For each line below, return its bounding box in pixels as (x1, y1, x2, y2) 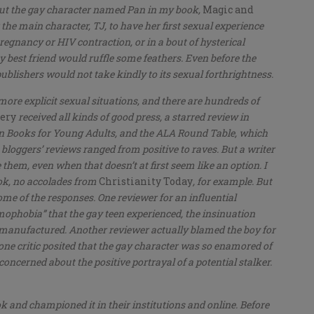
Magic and (203, 3, 254, 17)
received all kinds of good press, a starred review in (18, 110, 249, 124)
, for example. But (193, 175, 272, 189)
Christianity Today (99, 175, 193, 189)
